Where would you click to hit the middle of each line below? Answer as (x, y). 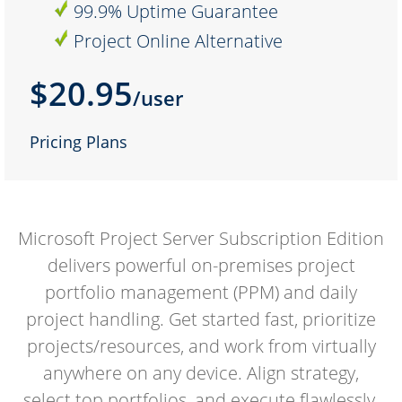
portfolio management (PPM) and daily (201, 293)
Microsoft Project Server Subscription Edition (201, 239)
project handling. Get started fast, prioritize (201, 319)
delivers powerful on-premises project (201, 266)
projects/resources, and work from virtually (201, 346)
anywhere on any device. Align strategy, (201, 373)
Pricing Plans (78, 142)
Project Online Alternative (178, 40)
